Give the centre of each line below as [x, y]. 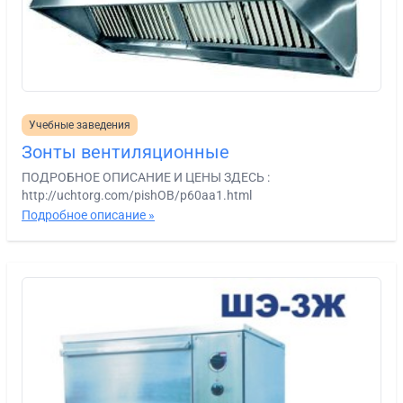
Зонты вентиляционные [125, 152]
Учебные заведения [80, 125]
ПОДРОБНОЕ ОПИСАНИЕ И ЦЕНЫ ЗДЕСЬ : [146, 177]
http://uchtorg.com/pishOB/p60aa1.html [137, 195]
